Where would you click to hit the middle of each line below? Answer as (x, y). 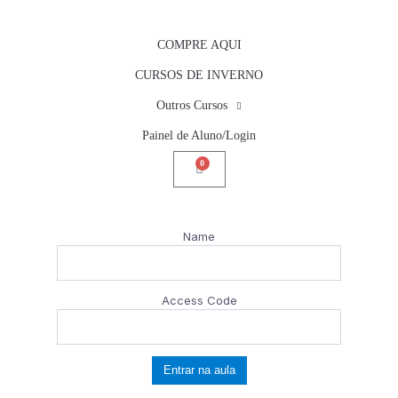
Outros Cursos (192, 105)
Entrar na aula (199, 370)
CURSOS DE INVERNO (199, 75)
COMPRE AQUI (199, 45)
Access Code (199, 300)
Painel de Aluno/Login (199, 135)
